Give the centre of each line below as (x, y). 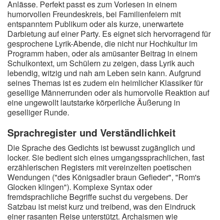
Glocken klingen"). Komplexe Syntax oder (80, 187)
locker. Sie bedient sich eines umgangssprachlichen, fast (106, 157)
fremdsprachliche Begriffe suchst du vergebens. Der (97, 197)
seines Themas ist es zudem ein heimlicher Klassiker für (105, 83)
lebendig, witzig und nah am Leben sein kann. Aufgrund (104, 73)
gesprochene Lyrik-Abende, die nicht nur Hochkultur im (102, 43)
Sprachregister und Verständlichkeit (92, 132)
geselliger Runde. (38, 112)
